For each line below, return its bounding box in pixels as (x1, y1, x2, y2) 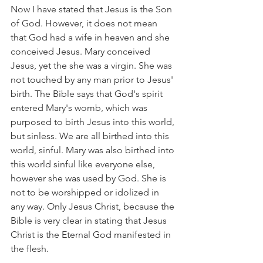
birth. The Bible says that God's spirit (11, 88, 165, 99)
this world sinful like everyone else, (11, 159, 157, 170)
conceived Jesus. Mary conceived (11, 46, 153, 57)
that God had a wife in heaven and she (11, 32, 172, 43)
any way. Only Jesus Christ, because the (11, 201, 177, 212)
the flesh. (11, 243, 49, 254)
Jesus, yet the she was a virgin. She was (11, 60, 174, 71)
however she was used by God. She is (11, 173, 168, 184)
